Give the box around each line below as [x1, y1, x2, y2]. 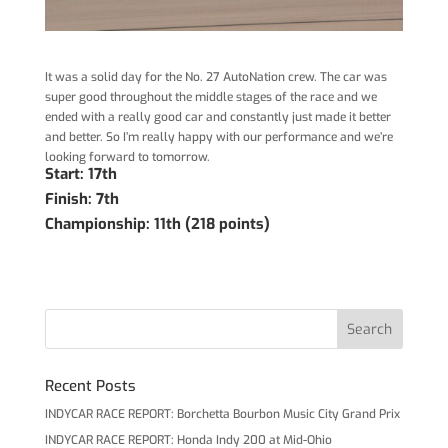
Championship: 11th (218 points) [44, 214, 270, 235]
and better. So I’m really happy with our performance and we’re [44, 129, 393, 146]
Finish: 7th [44, 189, 119, 210]
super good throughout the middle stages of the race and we [44, 89, 377, 106]
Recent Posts [44, 376, 136, 397]
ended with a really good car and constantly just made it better [44, 109, 391, 126]
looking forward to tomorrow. [44, 149, 210, 166]
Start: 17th [44, 164, 117, 185]
